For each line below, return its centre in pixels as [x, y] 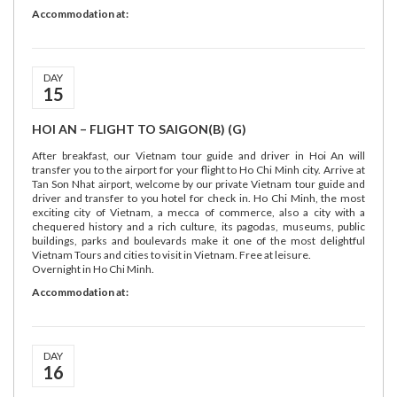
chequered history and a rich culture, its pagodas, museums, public [198, 226]
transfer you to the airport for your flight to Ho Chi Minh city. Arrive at [198, 170]
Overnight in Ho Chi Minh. [93, 269]
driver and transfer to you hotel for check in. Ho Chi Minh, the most [198, 198]
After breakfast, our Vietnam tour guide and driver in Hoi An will [198, 156]
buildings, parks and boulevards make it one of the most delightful [198, 241]
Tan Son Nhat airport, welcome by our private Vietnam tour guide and [198, 184]
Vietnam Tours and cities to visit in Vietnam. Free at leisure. [173, 255]
